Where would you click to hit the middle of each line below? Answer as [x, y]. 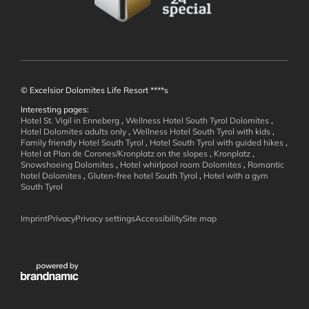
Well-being [92, 170]
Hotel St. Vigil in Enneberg [71, 121]
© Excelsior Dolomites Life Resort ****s [94, 90]
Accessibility [159, 219]
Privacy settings [105, 219]
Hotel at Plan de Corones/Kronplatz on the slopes [115, 154]
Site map [200, 219]
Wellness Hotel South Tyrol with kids [202, 132]
